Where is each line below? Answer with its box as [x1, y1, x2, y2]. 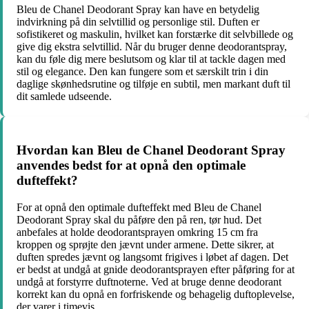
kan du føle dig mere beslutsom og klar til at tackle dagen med [17, 52, 286, 65]
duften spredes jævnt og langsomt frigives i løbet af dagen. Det [17, 251, 288, 263]
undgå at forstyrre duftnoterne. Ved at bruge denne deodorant [17, 276, 281, 288]
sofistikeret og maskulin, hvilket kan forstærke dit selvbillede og [17, 28, 293, 40]
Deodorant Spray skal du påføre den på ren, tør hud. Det [17, 214, 261, 226]
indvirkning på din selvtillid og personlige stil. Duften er [17, 15, 259, 28]
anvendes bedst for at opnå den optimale [17, 158, 246, 173]
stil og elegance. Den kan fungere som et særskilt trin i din [17, 65, 268, 77]
